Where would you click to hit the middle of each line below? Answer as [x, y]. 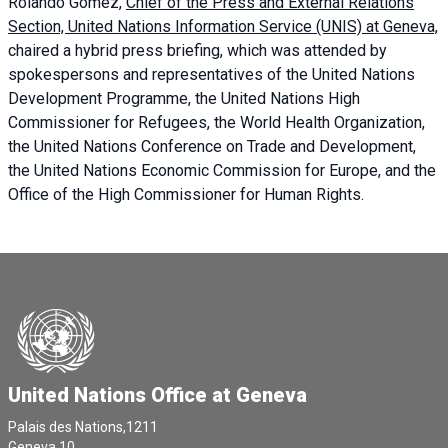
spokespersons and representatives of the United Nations [211, 75]
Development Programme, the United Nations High [184, 99]
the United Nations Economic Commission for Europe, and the [222, 171]
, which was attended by [303, 51]
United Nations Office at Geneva [157, 395]
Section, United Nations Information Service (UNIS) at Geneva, [223, 27]
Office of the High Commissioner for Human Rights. [186, 195]
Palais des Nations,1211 [83, 427]
